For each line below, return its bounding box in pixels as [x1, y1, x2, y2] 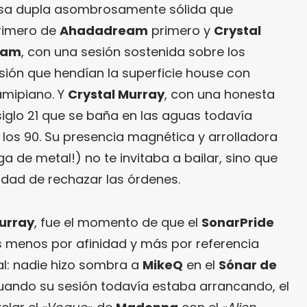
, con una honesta [164, 86, 275, 103]
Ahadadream [60, 22, 148, 40]
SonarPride [201, 214, 274, 232]
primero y [148, 22, 214, 40]
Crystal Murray [68, 86, 164, 103]
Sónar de [219, 256, 277, 274]
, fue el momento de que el [34, 214, 201, 232]
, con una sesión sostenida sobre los [21, 43, 245, 61]
